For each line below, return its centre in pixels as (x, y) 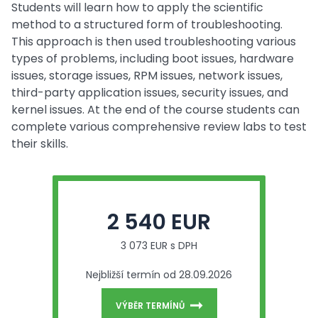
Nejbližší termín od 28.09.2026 (159, 275)
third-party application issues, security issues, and (150, 93)
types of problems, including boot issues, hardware (153, 59)
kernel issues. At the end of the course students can (155, 110)
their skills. (40, 144)
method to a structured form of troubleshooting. (147, 24)
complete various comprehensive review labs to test (159, 127)
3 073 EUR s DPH (159, 246)
